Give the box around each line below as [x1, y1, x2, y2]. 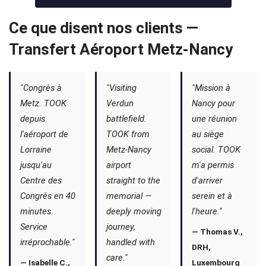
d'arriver [192, 175, 223, 186]
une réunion [192, 113, 237, 124]
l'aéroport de [20, 129, 68, 140]
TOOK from [106, 129, 150, 140]
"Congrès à [20, 83, 62, 93]
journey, [106, 221, 135, 232]
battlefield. [106, 113, 147, 124]
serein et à [192, 191, 233, 201]
